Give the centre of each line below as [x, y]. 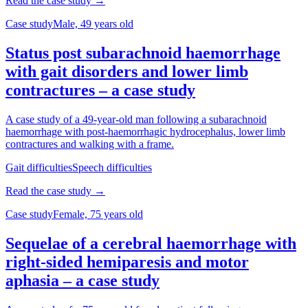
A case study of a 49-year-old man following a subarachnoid [136, 120]
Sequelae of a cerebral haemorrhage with [151, 244]
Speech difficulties [112, 168]
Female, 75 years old [98, 214]
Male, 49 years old [93, 24]
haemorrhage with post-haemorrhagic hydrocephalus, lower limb [145, 132]
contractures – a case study [100, 90]
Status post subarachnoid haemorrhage [143, 53]
